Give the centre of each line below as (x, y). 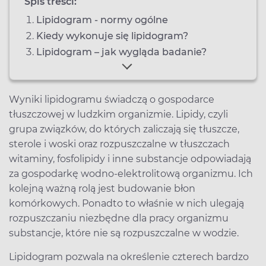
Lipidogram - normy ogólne (102, 20)
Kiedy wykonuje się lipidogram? (112, 36)
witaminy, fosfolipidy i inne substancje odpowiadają (130, 159)
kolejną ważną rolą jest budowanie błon (102, 188)
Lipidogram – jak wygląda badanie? (121, 52)
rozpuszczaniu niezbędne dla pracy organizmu (119, 218)
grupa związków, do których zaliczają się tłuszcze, (124, 129)
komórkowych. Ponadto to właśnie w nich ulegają (126, 203)
